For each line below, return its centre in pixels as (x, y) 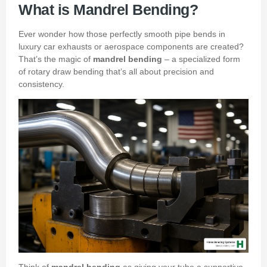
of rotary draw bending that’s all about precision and (116, 71)
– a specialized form (201, 59)
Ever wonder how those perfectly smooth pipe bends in (122, 34)
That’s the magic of (56, 59)
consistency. (41, 84)
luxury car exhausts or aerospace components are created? (131, 46)
